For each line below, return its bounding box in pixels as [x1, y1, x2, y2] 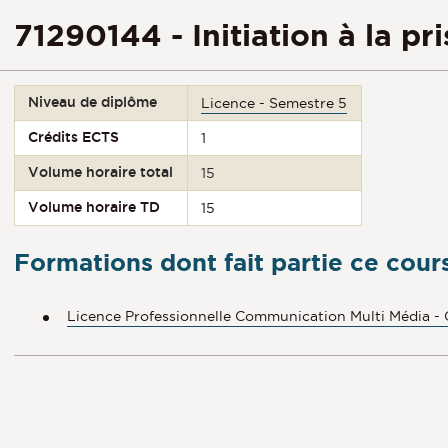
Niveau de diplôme [28, 94, 158, 110]
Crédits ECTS [28, 129, 120, 145]
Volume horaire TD [28, 199, 161, 215]
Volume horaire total [28, 164, 174, 180]
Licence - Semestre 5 [201, 95, 348, 111]
